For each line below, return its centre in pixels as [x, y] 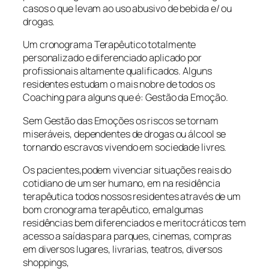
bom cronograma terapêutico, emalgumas [113, 209]
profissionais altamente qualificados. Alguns [117, 71]
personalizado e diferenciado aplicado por [112, 58]
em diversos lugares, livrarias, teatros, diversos [123, 249]
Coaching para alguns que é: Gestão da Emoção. [125, 98]
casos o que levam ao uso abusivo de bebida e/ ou [128, 9]
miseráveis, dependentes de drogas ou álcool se [125, 134]
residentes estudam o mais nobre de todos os [119, 84]
